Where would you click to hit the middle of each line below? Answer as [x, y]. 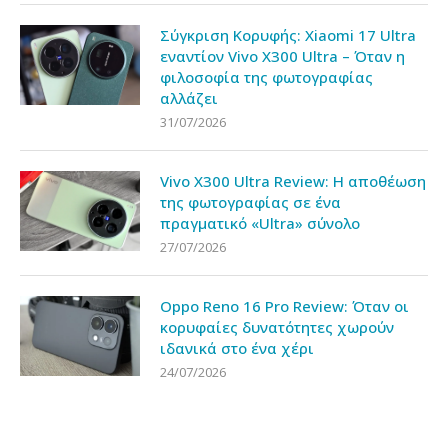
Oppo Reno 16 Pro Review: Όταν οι [284, 306]
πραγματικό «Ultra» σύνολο [260, 223]
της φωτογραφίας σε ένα [250, 202]
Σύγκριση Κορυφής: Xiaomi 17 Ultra [288, 35]
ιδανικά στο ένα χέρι [237, 348]
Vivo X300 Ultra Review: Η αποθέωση [293, 181]
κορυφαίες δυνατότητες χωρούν [277, 327]
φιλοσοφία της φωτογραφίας [266, 77]
